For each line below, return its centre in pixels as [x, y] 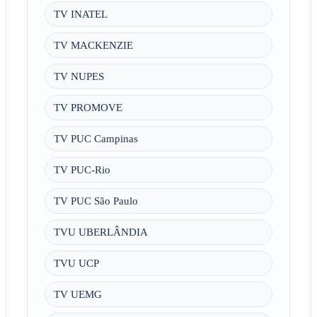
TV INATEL [80, 14]
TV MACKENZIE [93, 45]
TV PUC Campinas [96, 139]
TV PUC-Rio [82, 170]
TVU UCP [76, 263]
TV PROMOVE [88, 108]
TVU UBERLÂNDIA [100, 232]
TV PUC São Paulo [96, 201]
